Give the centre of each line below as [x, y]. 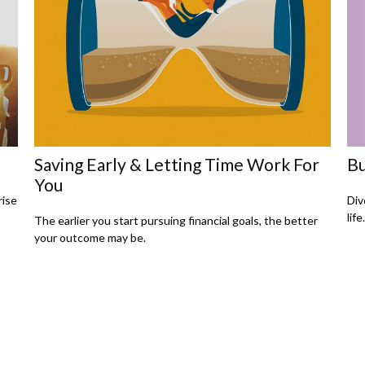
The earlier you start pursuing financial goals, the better [176, 221]
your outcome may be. [90, 238]
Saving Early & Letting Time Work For [177, 164]
